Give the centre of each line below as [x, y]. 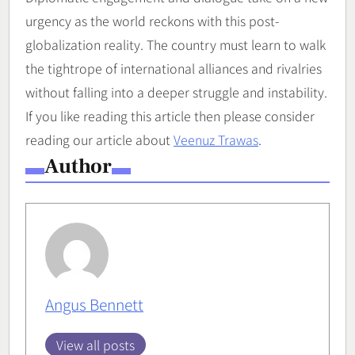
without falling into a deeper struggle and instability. [176, 92]
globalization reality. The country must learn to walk [176, 45]
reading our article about [99, 140]
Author [78, 167]
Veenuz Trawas [216, 140]
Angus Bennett [94, 305]
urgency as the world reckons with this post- [152, 21]
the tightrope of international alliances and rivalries [174, 69]
